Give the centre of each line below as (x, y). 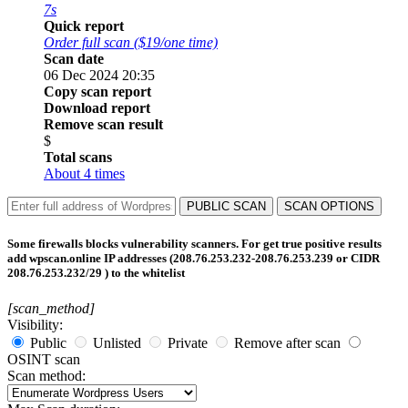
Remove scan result (103, 125)
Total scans (78, 158)
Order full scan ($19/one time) (131, 43)
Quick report (84, 26)
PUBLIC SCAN (226, 207)
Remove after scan (287, 342)
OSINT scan (44, 359)
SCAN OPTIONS (329, 207)
